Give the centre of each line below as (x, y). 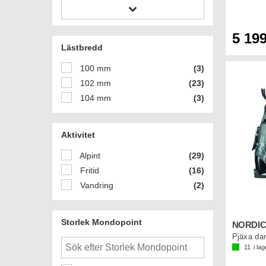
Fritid (88, 170)
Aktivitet (78, 134)
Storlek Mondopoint (102, 222)
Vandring (96, 185)
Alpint (89, 155)
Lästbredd (82, 47)
